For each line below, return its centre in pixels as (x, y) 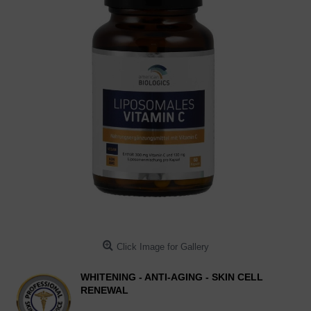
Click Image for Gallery (162, 247)
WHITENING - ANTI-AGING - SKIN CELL (172, 277)
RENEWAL (104, 290)
